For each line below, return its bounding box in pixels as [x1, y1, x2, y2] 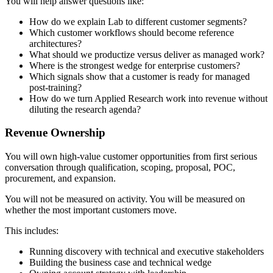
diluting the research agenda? [29, 104, 141, 115]
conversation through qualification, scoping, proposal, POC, [5, 162, 235, 173]
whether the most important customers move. [5, 205, 177, 216]
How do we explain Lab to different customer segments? [29, 16, 247, 27]
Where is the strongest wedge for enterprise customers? [29, 60, 240, 71]
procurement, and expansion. [5, 173, 116, 184]
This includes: [5, 225, 58, 236]
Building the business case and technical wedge [29, 257, 211, 268]
